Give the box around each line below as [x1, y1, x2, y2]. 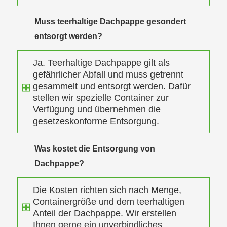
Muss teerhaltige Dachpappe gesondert [34, 17, 186, 26]
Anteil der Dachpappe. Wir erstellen [32, 208, 176, 219]
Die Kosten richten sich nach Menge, [32, 185, 181, 196]
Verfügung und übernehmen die [32, 104, 161, 115]
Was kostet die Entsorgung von [34, 144, 155, 154]
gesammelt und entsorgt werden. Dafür [32, 81, 191, 92]
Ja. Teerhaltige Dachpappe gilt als [32, 58, 170, 68]
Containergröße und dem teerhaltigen [32, 197, 184, 207]
